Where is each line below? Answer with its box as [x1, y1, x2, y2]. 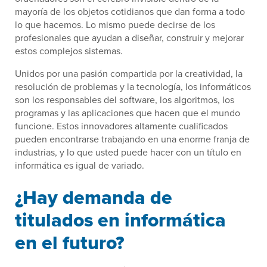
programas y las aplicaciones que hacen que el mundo [15, 106, 240, 120]
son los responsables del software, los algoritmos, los [15, 93, 234, 107]
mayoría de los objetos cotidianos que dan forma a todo [15, 5, 245, 18]
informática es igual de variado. [15, 159, 144, 172]
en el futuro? [15, 228, 125, 257]
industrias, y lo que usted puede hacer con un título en [15, 145, 241, 159]
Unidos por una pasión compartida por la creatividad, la [15, 67, 243, 80]
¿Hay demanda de [15, 183, 172, 212]
